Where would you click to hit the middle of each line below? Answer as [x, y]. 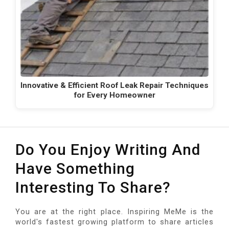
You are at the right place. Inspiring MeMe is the [114, 212]
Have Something [75, 169]
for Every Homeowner [114, 95]
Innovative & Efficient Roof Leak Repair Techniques [114, 85]
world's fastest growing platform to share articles [114, 222]
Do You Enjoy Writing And [108, 150]
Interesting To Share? [93, 188]
